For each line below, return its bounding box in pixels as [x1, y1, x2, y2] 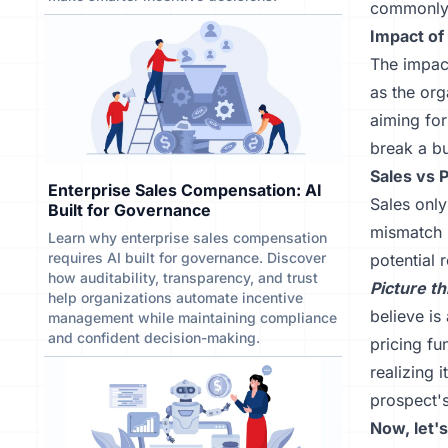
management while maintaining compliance [48, 309, 337, 326]
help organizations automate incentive [48, 289, 303, 306]
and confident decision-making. [48, 329, 260, 346]
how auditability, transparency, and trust [48, 269, 318, 286]
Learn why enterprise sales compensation [48, 229, 327, 246]
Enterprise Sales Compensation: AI [48, 180, 322, 200]
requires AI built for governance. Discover [48, 249, 326, 266]
